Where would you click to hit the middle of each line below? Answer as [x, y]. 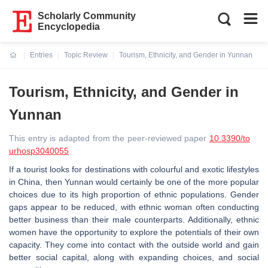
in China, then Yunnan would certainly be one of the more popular [134, 182]
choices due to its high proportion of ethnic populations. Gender [134, 194]
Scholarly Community [87, 16]
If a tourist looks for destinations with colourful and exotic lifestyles [134, 169]
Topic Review [86, 55]
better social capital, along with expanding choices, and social [134, 257]
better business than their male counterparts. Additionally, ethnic [134, 220]
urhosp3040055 [39, 151]
